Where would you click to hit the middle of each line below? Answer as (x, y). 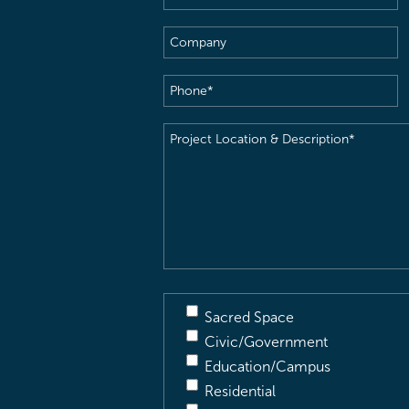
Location (191, 159)
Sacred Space (249, 317)
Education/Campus (267, 367)
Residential (240, 391)
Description (201, 209)
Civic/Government (266, 342)
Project (187, 135)
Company (195, 38)
